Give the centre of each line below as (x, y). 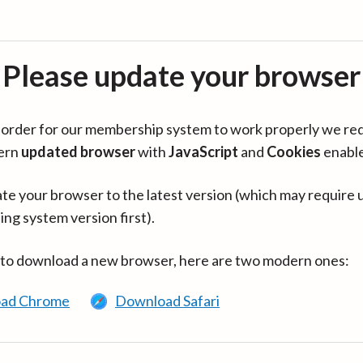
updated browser (78, 152)
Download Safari (167, 301)
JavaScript (203, 152)
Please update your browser (181, 75)
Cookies (294, 152)
